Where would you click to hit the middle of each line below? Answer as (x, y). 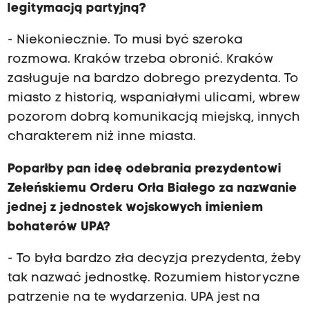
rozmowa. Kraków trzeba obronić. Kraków (140, 60)
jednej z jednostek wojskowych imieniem (135, 208)
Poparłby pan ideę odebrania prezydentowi (144, 169)
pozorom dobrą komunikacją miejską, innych (153, 118)
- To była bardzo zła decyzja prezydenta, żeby (154, 259)
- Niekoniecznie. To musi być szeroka (125, 41)
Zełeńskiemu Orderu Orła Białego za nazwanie (152, 188)
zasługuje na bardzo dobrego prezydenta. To (153, 79)
